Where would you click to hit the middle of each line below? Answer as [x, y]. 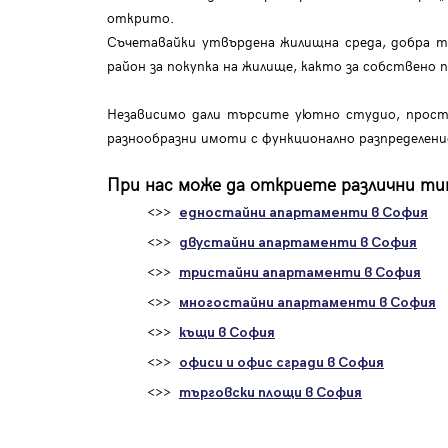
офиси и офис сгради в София [281, 363]
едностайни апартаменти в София [303, 213]
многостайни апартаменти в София [307, 303]
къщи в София [227, 333]
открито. [141, 18]
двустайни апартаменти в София [298, 243]
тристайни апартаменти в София [300, 273]
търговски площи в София [270, 393]
